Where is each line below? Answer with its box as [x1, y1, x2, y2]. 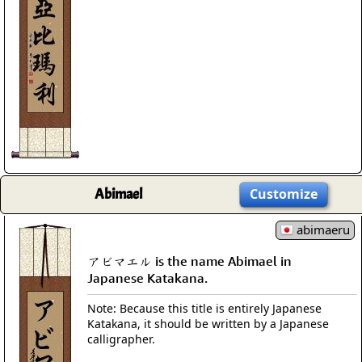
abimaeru [293, 221, 350, 238]
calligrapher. [87, 330, 155, 347]
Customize [250, 185, 318, 203]
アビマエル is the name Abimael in [87, 252, 292, 269]
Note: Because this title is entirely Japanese [87, 300, 322, 316]
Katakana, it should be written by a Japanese [87, 315, 329, 331]
